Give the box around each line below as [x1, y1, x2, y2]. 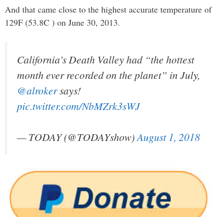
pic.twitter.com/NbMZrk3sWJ [17, 98, 140, 113]
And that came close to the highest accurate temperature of [5, 3, 212, 15]
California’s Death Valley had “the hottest [17, 52, 194, 66]
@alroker [17, 83, 57, 97]
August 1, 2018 [137, 130, 200, 144]
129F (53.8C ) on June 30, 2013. [5, 16, 120, 28]
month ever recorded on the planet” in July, [17, 67, 200, 82]
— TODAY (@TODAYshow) [17, 130, 137, 144]
